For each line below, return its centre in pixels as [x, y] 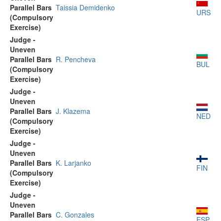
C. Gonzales [75, 215]
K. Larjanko [74, 163]
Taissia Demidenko [85, 7]
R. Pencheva [76, 59]
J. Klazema [73, 111]
